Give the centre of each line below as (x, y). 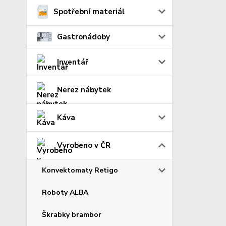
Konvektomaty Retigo (80, 171)
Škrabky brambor (72, 215)
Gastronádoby (83, 37)
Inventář (73, 62)
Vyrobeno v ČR (84, 146)
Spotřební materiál (89, 12)
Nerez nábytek (84, 90)
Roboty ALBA (65, 193)
